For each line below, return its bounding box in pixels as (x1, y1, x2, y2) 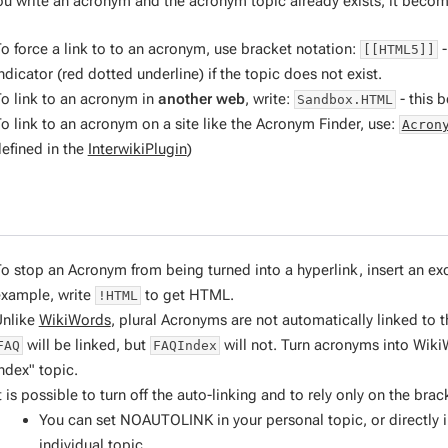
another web (157, 89, 245, 108)
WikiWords (38, 311, 111, 329)
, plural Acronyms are (110, 311, 256, 329)
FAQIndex (152, 338, 217, 353)
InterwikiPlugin (87, 139, 187, 158)
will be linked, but (22, 336, 150, 354)
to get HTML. (140, 286, 234, 304)
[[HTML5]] (362, 41, 435, 57)
